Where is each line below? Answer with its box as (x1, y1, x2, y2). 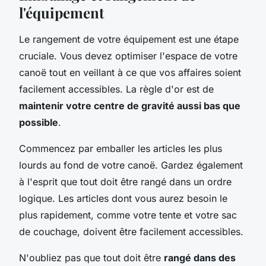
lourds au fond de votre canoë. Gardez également (19, 159, 243, 171)
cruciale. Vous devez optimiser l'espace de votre (19, 49, 237, 62)
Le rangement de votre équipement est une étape (19, 33, 239, 45)
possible (19, 116, 58, 128)
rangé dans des (164, 251, 236, 264)
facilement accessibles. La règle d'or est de (19, 83, 214, 95)
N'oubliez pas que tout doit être (19, 251, 164, 264)
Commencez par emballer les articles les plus (19, 142, 222, 154)
